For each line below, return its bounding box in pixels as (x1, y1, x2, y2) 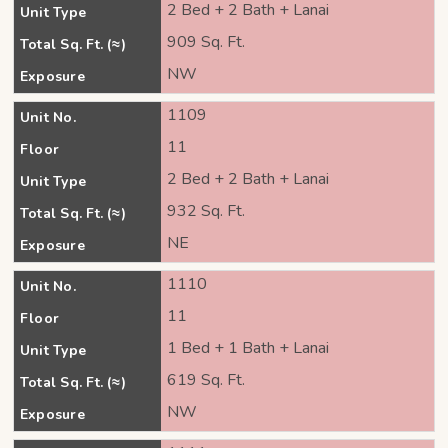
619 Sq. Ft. (167, 369, 245, 391)
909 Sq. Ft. (167, 31, 245, 53)
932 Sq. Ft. (167, 200, 245, 222)
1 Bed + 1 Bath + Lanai (167, 337, 329, 359)
